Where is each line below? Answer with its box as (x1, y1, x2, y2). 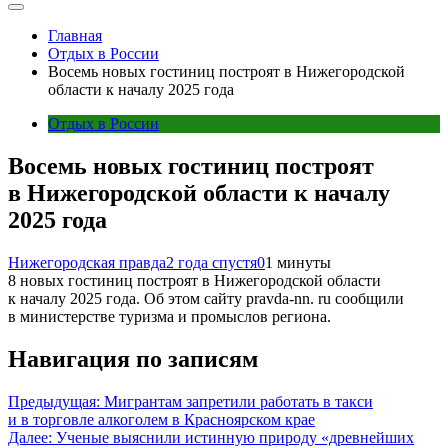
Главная (48, 27, 102, 44)
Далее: (8, 428, 52, 446)
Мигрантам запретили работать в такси (104, 392, 373, 410)
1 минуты (265, 253, 331, 271)
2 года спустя (166, 253, 257, 271)
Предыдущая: (8, 392, 100, 410)
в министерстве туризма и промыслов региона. (8, 307, 331, 325)
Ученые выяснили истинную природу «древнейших (56, 428, 414, 446)
